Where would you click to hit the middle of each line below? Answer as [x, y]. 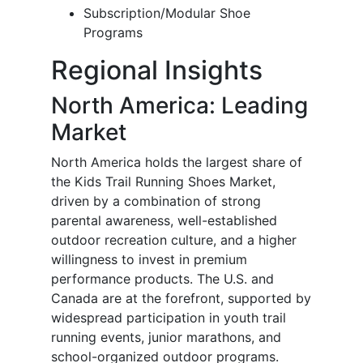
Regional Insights [157, 70]
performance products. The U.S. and [162, 279]
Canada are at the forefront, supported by [181, 299]
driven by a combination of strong [156, 201]
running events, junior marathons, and [166, 337]
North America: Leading [179, 106]
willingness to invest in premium [149, 260]
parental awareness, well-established [164, 221]
